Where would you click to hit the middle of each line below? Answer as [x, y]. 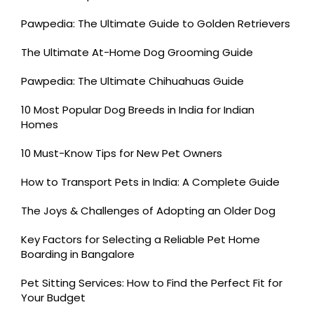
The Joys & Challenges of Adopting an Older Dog [148, 210]
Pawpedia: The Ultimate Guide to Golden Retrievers [156, 23]
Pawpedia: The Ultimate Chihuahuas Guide [132, 81]
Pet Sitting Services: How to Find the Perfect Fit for [152, 282]
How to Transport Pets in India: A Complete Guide [150, 182]
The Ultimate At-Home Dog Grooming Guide [137, 52]
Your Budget [53, 297]
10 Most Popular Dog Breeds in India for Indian [138, 109]
